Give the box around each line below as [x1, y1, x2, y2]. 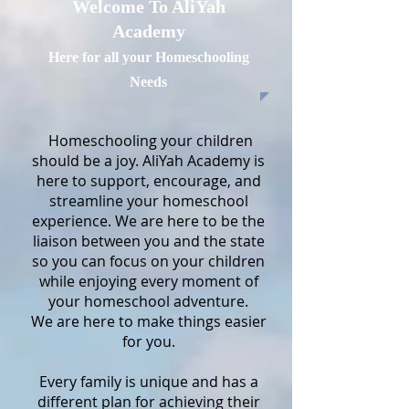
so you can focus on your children [32, 251, 265, 271]
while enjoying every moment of [38, 271, 258, 291]
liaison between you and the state [32, 231, 265, 251]
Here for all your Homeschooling [47, 49, 249, 65]
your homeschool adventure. [48, 291, 248, 311]
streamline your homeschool [48, 191, 248, 211]
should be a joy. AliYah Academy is [32, 151, 265, 171]
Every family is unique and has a [38, 372, 258, 392]
